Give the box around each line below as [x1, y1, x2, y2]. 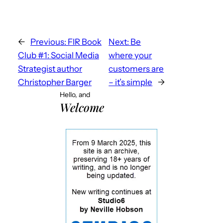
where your [109, 50, 152, 60]
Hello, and [60, 90, 90, 99]
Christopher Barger [18, 77, 92, 87]
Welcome [60, 99, 104, 115]
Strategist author [18, 63, 82, 74]
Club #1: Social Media [18, 50, 99, 60]
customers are [109, 63, 164, 74]
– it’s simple [109, 77, 153, 87]
